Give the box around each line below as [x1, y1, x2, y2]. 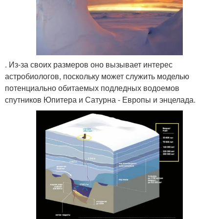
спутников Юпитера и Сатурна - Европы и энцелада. [5, 94, 196, 106]
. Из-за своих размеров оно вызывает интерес [5, 59, 173, 70]
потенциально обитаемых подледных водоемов [5, 82, 179, 94]
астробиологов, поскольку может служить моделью [5, 70, 189, 82]
